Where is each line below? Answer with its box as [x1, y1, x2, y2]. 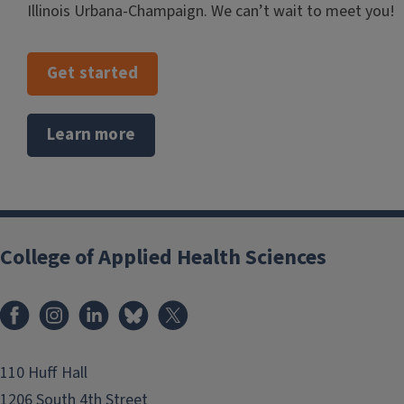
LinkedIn [117, 295, 174, 316]
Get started [47, 60, 139, 86]
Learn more [47, 122, 135, 147]
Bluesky [157, 295, 210, 316]
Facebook [38, 295, 103, 316]
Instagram [78, 295, 147, 316]
